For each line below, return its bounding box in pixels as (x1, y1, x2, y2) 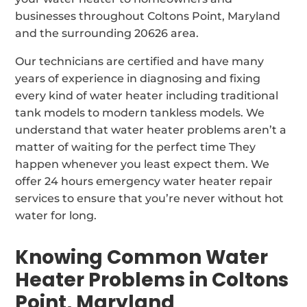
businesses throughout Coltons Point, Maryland (15, 9, 281, 23)
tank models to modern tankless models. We (15, 106, 265, 119)
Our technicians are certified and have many (15, 54, 265, 68)
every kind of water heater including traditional (15, 88, 279, 102)
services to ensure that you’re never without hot (15, 191, 284, 205)
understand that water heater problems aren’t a (15, 123, 287, 136)
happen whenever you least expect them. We (15, 157, 270, 171)
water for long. (15, 208, 97, 222)
